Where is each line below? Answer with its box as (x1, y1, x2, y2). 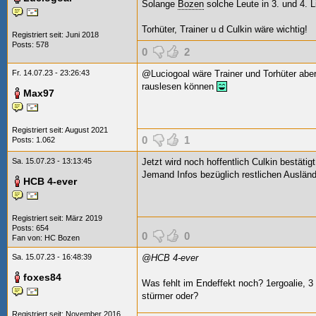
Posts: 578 (12, 40, 49, 49)
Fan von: (12, 233, 44, 242)
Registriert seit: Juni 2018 (12, 30, 99, 39)
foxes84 (23, 272, 61, 283)
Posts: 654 (12, 224, 49, 232)
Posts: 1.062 (12, 135, 55, 144)
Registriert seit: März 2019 (12, 214, 102, 222)
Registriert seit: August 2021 (12, 126, 108, 134)
